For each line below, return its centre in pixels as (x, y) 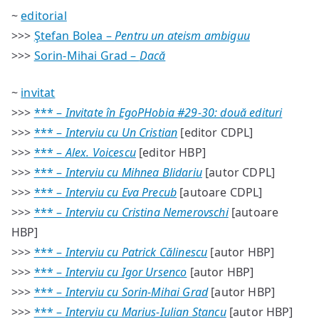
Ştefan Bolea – (74, 36)
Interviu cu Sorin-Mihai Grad (137, 292)
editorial (44, 16)
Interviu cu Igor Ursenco (126, 272)
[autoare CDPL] (220, 192)
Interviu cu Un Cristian (121, 132)
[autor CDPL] (239, 172)
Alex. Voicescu (100, 152)
